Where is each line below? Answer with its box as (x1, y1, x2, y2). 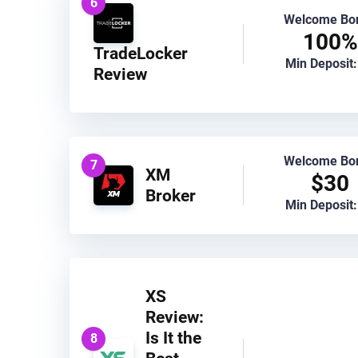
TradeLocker (93, 42, 188, 63)
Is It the (145, 327, 201, 348)
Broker (145, 185, 196, 205)
